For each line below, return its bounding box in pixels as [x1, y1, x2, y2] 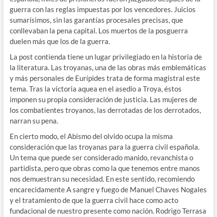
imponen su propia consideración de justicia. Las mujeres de [9, 95, 197, 104]
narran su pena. [9, 116, 58, 125]
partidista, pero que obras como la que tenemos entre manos [9, 164, 200, 173]
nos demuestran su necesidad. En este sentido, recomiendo [9, 174, 195, 184]
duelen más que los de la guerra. [9, 37, 110, 46]
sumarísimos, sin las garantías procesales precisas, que [9, 15, 183, 25]
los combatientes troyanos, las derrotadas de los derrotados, [9, 106, 201, 115]
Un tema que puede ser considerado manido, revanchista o [9, 153, 193, 162]
